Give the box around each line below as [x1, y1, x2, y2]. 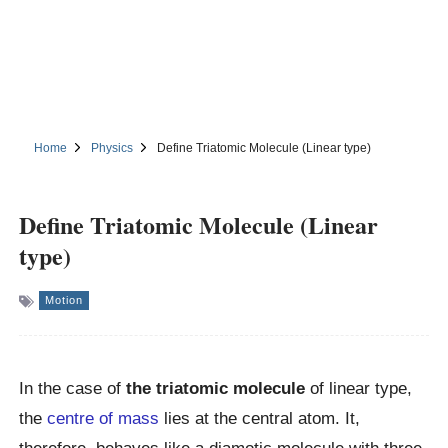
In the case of [19, 378, 127, 399]
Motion [45, 294, 84, 306]
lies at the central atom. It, [159, 408, 361, 429]
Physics [91, 141, 134, 155]
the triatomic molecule [126, 378, 306, 399]
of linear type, [305, 378, 413, 399]
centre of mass [47, 408, 160, 429]
